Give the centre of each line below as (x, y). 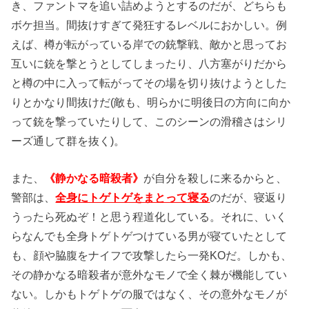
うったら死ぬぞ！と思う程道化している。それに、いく (149, 216)
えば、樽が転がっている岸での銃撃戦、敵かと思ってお (149, 44)
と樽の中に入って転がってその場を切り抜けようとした (149, 82)
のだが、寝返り (249, 197)
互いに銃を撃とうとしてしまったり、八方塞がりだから (149, 63)
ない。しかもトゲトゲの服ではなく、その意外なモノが (149, 293)
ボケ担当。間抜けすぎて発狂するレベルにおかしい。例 (149, 24)
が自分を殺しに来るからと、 (216, 178)
